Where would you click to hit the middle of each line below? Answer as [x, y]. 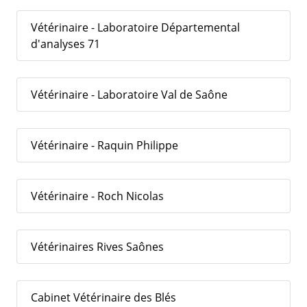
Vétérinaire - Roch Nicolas [97, 196]
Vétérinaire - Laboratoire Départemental [135, 27]
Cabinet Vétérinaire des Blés [103, 297]
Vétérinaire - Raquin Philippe [105, 145]
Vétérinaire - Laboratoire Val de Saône [129, 94]
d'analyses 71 [65, 44]
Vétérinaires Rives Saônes [97, 246]
